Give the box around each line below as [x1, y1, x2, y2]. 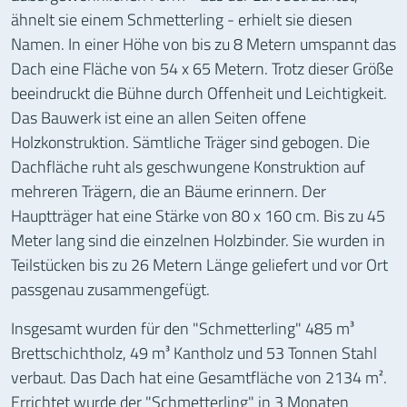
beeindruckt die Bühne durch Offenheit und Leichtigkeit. [11, 79, 387, 105]
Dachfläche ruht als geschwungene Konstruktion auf [11, 153, 365, 179]
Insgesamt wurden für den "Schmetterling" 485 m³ [11, 314, 354, 341]
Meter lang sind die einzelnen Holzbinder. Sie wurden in [11, 226, 385, 253]
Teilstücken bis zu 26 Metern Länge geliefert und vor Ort [11, 251, 388, 277]
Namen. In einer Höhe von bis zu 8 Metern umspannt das [11, 30, 396, 56]
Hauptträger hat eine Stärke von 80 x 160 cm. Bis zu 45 [11, 202, 385, 228]
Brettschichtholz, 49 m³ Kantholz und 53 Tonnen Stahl [11, 339, 377, 365]
